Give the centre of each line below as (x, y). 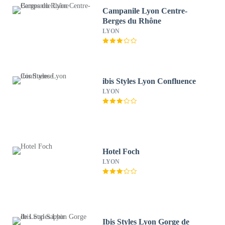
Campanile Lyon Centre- (145, 11)
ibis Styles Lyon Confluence (149, 81)
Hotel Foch (121, 151)
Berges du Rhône (132, 21)
